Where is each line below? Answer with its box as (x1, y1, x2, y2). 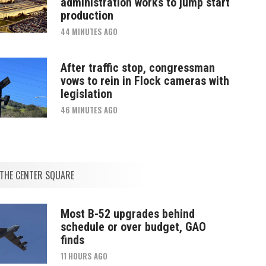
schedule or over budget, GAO (60, 219, 206, 234)
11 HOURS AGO (60, 249, 107, 262)
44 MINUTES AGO (60, 25, 118, 37)
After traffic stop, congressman (60, 60, 215, 75)
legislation (60, 86, 112, 101)
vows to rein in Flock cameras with (60, 73, 229, 88)
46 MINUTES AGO (60, 103, 118, 116)
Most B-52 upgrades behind (60, 206, 195, 221)
